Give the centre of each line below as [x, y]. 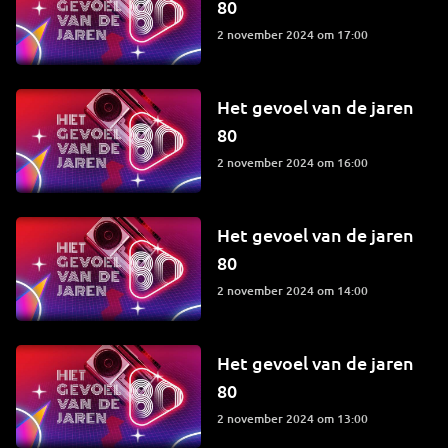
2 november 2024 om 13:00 [295, 418]
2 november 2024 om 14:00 [295, 290]
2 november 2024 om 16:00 [295, 162]
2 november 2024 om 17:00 [295, 35]
